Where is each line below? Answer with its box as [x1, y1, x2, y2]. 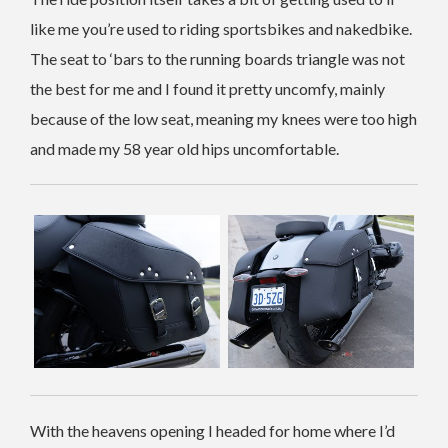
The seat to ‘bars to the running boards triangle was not [30, 48, 405, 68]
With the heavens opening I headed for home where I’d [30, 421, 395, 441]
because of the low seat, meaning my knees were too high [30, 108, 417, 128]
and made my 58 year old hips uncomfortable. [30, 138, 339, 158]
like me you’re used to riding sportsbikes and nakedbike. [30, 18, 412, 38]
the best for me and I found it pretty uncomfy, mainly [30, 78, 385, 98]
